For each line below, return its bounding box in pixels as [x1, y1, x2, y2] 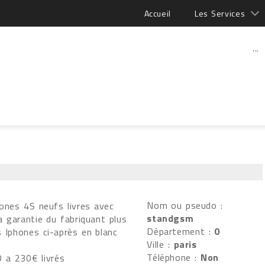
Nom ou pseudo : [147, 198, 223, 212]
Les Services [195, 7, 245, 20]
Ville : [147, 237, 174, 251]
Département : [147, 224, 215, 238]
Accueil [144, 7, 172, 20]
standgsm [147, 211, 194, 225]
